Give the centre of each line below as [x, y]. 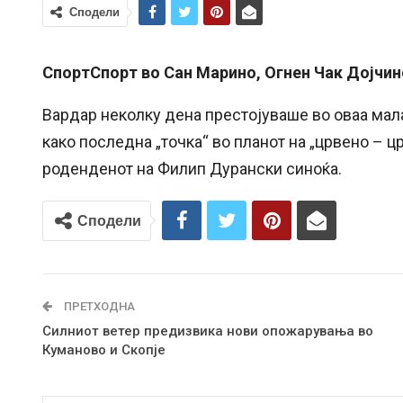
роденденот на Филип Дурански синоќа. [192, 168]
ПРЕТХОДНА [98, 306]
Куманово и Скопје [104, 349]
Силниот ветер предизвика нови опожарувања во [208, 331]
